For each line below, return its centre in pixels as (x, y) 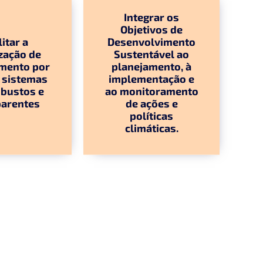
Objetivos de (151, 29)
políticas (151, 115)
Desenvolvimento (151, 41)
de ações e (151, 103)
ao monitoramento (151, 91)
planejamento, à (151, 66)
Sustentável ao (151, 54)
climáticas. (151, 128)
